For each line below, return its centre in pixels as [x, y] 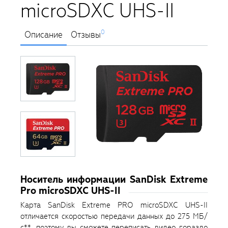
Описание [44, 35]
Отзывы [86, 35]
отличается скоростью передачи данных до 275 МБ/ [114, 217]
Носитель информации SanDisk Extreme [114, 180]
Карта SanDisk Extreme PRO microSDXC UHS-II [114, 205]
